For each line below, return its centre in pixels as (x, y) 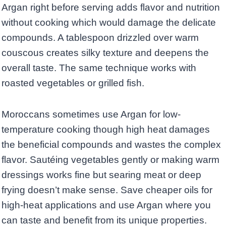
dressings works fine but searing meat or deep (101, 175)
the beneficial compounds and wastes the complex (111, 145)
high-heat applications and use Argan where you (106, 205)
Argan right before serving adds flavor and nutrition (111, 8)
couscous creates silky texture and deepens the (105, 53)
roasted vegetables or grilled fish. (73, 83)
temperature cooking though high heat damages (106, 130)
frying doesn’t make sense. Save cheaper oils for (107, 190)
